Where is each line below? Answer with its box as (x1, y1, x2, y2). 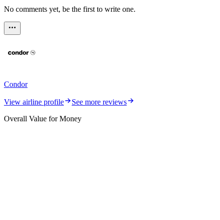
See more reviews (72, 97, 127, 106)
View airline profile (4, 97, 64, 106)
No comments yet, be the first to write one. (4, 4, 136, 13)
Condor (4, 80, 27, 88)
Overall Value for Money (4, 114, 82, 123)
